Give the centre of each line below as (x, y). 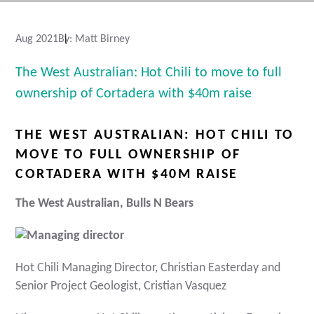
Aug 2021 (37, 40)
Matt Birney (101, 40)
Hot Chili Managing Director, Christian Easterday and (148, 268)
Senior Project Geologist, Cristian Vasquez (121, 287)
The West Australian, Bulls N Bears (105, 204)
